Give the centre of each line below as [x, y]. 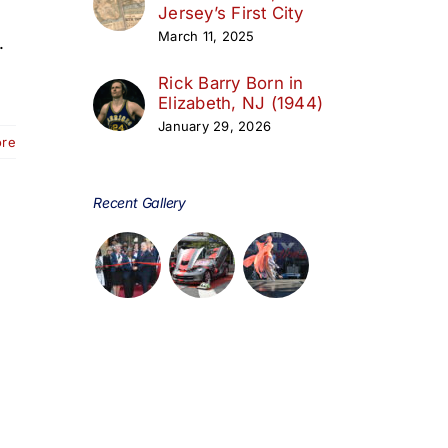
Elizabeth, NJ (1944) [241, 102]
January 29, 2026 [215, 125]
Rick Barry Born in [231, 82]
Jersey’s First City [230, 12]
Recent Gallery [140, 202]
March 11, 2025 [206, 35]
